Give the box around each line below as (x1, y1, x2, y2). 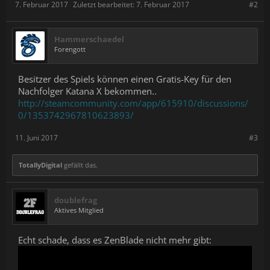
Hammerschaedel (54, 34, 124, 45)
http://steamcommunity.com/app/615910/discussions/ (18, 97, 248, 109)
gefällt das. (62, 160, 98, 169)
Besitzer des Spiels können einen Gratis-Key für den (18, 73, 231, 85)
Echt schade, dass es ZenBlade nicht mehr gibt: (18, 234, 212, 246)
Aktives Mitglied (54, 206, 104, 215)
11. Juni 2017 (15, 133, 58, 143)
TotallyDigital (19, 160, 62, 169)
